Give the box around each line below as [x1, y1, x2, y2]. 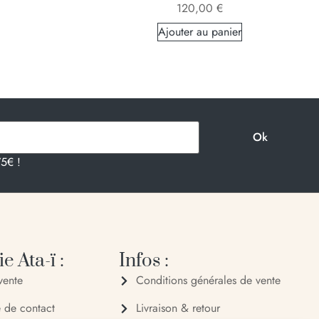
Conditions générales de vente [135, 272, 281, 289]
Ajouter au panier [157, 23, 241, 40]
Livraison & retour [135, 300, 220, 317]
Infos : [119, 249, 169, 273]
